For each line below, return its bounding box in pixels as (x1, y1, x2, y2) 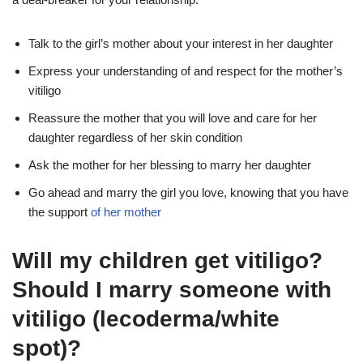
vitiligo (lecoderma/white (12, 305, 280, 331)
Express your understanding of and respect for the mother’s (28, 63, 343, 78)
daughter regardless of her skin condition (28, 130, 242, 144)
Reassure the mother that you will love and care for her (28, 110, 317, 125)
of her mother (91, 204, 161, 219)
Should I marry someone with (12, 276, 331, 302)
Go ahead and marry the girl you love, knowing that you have (28, 185, 348, 199)
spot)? (12, 335, 81, 361)
